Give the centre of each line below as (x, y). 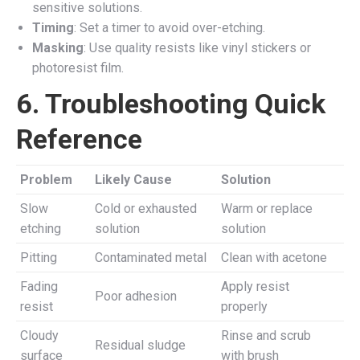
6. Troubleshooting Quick (171, 103)
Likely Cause (133, 179)
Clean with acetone (274, 257)
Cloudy (39, 335)
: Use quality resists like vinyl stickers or (197, 47)
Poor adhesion (136, 296)
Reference (79, 139)
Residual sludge (140, 345)
